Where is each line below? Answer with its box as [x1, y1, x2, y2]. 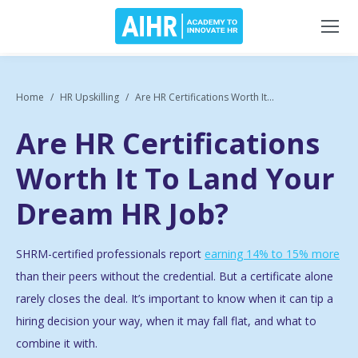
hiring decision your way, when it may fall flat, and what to [16, 313, 316, 329]
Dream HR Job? [16, 194, 229, 234]
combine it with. [16, 336, 97, 352]
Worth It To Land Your [16, 159, 335, 199]
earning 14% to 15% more [205, 246, 340, 262]
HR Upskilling [60, 90, 119, 104]
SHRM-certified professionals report [16, 246, 205, 262]
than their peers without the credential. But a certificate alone [16, 268, 333, 284]
